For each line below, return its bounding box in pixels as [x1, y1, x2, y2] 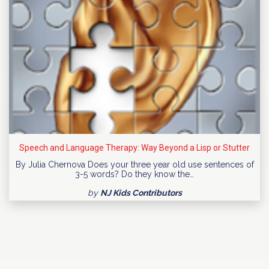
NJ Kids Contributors [100, 188, 182, 198]
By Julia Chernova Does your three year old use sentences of [15, 160, 254, 170]
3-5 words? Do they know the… [75, 169, 194, 180]
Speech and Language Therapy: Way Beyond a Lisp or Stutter [19, 143, 250, 153]
